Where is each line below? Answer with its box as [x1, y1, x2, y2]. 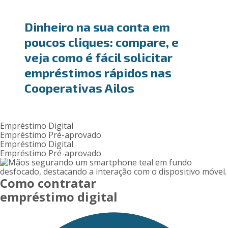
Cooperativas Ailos [24, 80, 134, 95]
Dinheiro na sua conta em [24, 19, 170, 34]
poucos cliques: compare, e [24, 35, 179, 49]
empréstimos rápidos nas [24, 65, 172, 80]
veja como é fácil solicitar [24, 50, 173, 65]
